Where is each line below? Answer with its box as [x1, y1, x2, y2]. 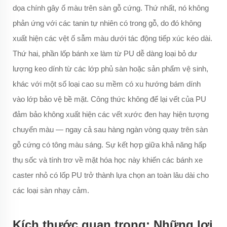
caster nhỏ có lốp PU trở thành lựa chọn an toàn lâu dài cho [13, 171, 209, 180]
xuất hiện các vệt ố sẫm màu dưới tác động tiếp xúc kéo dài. [13, 34, 212, 43]
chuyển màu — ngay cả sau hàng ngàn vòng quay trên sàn [13, 125, 208, 134]
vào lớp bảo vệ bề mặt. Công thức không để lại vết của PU [13, 95, 206, 104]
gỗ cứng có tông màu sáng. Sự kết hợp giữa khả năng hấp [13, 140, 206, 149]
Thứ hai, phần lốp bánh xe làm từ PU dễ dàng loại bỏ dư [13, 49, 197, 58]
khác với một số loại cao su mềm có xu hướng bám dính [13, 80, 201, 89]
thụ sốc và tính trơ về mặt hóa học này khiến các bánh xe [13, 156, 203, 165]
